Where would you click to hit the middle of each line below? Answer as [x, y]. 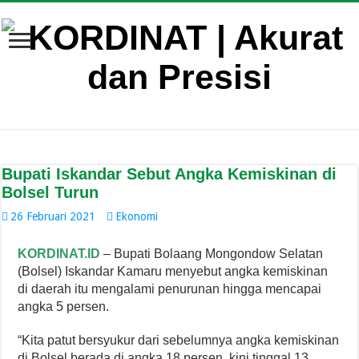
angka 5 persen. [64, 306]
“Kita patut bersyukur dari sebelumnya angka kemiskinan [179, 340]
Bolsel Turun [50, 192]
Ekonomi [137, 216]
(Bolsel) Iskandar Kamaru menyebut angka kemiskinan [173, 271]
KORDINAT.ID [59, 253]
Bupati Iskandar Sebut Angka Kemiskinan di [169, 174]
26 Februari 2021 [53, 216]
